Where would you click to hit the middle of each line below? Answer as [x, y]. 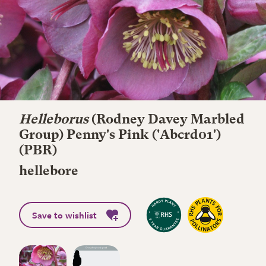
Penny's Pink [108, 135]
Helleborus [54, 120]
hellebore [49, 172]
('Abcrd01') [185, 135]
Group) [43, 135]
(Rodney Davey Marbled [167, 120]
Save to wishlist [64, 215]
